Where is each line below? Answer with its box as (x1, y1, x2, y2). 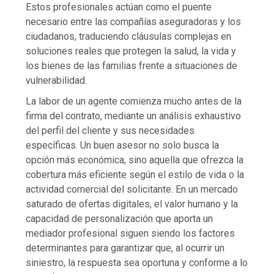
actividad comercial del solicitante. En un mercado (26, 183, 239, 196)
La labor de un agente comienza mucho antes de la (26, 95, 242, 108)
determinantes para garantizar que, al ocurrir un (26, 242, 225, 254)
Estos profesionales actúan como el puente (26, 1, 212, 13)
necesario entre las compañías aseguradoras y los (26, 16, 242, 28)
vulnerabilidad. (26, 75, 87, 87)
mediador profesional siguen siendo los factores (26, 228, 235, 240)
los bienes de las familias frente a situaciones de (26, 60, 238, 72)
